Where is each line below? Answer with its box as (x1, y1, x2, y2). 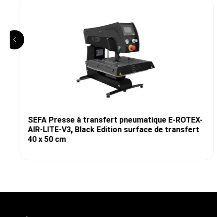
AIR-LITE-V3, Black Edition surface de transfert (27, 125, 199, 135)
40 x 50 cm (27, 135, 66, 144)
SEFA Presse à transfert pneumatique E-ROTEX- (27, 115, 202, 125)
